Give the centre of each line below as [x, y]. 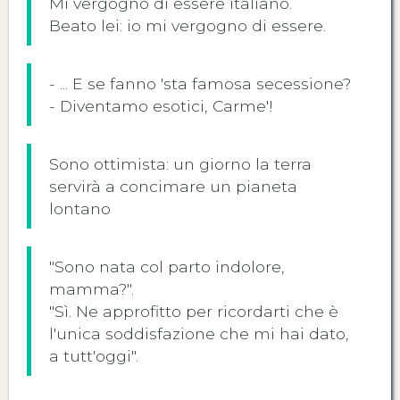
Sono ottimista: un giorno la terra [180, 164]
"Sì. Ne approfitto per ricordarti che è [194, 311]
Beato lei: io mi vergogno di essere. [187, 25]
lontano [80, 208]
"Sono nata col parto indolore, [167, 267]
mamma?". [92, 289]
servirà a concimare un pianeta [173, 186]
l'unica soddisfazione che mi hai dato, [199, 333]
